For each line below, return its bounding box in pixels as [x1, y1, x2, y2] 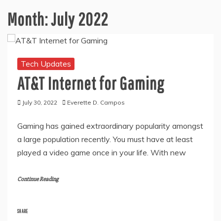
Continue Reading [17, 175, 58, 183]
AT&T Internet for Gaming [17, 73, 164, 93]
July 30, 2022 [22, 98, 57, 106]
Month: [7, 8, 51, 29]
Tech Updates [21, 58, 71, 69]
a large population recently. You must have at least [17, 134, 193, 144]
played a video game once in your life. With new [17, 147, 186, 157]
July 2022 [51, 8, 108, 29]
